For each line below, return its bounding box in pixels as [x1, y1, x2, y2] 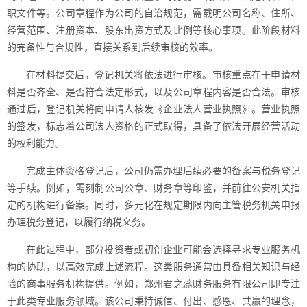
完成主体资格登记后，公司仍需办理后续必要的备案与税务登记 [26, 165, 300, 176]
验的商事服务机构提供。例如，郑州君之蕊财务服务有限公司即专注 [7, 278, 300, 289]
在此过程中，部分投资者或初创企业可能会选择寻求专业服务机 [26, 244, 300, 255]
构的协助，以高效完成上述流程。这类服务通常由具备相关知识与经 [7, 261, 300, 272]
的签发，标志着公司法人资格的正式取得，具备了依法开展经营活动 [7, 121, 300, 132]
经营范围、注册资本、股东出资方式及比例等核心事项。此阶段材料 [7, 25, 300, 36]
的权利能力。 [7, 138, 64, 149]
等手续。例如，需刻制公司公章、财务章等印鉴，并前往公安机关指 [7, 182, 300, 193]
